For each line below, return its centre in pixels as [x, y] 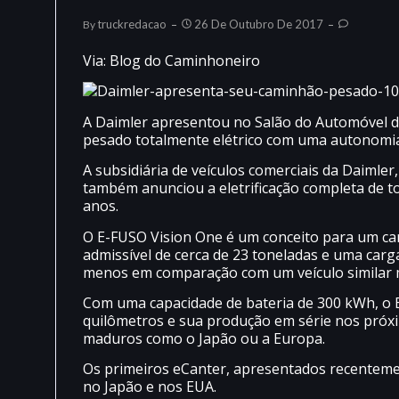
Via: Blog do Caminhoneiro [171, 61]
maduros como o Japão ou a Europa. [204, 338]
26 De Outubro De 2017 [259, 24]
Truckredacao [132, 24]
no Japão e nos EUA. [150, 387]
